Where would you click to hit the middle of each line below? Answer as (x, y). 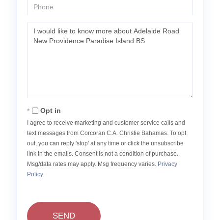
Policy (35, 175)
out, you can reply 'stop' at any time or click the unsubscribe (105, 144)
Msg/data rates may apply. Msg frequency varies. (92, 164)
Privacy (167, 164)
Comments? (47, 47)
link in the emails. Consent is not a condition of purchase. (103, 154)
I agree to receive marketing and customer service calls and (106, 123)
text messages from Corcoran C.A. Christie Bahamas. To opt (107, 133)
